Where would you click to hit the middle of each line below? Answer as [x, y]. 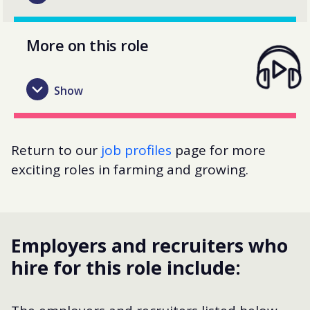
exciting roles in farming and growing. [130, 169]
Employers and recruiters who [149, 245]
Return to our [56, 150]
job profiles [136, 150]
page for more [219, 150]
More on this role [88, 45]
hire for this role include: [126, 267]
